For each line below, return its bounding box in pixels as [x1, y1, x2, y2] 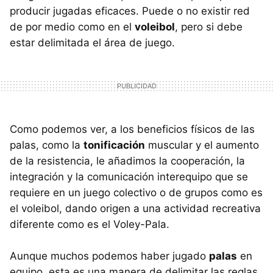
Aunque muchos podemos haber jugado [10, 249, 209, 262]
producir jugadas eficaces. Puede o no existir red [10, 4, 250, 17]
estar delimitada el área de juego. [10, 36, 175, 49]
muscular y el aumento [145, 138, 259, 151]
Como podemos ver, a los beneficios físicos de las [10, 122, 255, 135]
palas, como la [10, 138, 83, 151]
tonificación [83, 138, 145, 151]
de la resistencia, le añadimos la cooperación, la [10, 154, 245, 167]
